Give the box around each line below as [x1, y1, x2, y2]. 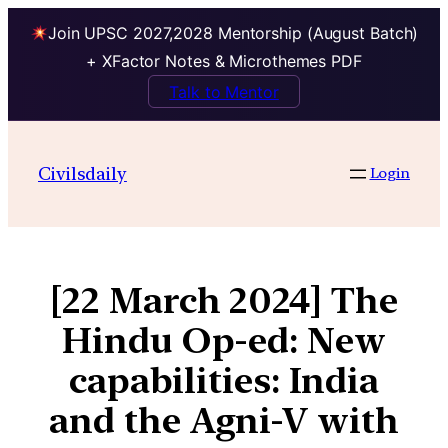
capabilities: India [68, 358, 380, 402]
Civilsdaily [38, 162, 127, 184]
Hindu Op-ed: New [62, 318, 386, 362]
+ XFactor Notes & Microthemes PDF [86, 51, 362, 72]
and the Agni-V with [49, 398, 399, 442]
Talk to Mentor [169, 81, 279, 102]
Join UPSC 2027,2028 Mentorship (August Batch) [47, 23, 419, 44]
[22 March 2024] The [50, 278, 398, 322]
